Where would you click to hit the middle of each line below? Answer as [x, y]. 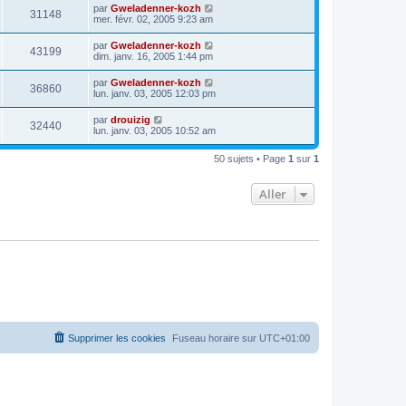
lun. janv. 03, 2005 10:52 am [155, 130]
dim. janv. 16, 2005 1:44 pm [153, 56]
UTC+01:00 [285, 338]
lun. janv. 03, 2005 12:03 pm [155, 93]
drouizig [130, 119]
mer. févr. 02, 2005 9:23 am [153, 19]
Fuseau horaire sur [216, 338]
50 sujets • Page [251, 158]
